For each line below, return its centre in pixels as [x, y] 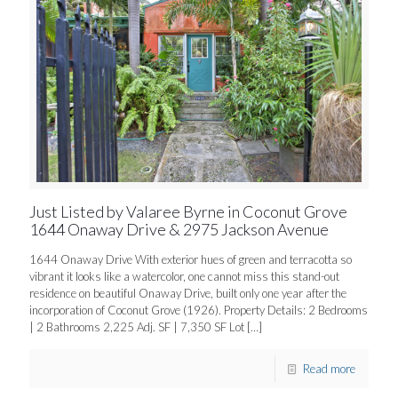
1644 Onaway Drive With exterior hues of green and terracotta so [191, 259]
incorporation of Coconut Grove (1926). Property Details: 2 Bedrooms [199, 310]
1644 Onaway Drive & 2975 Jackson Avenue [179, 229]
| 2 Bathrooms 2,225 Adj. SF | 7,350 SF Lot [137, 326]
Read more [329, 368]
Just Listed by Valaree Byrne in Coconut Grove [188, 211]
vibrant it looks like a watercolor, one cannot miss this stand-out [184, 276]
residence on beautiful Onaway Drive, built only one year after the [188, 293]
